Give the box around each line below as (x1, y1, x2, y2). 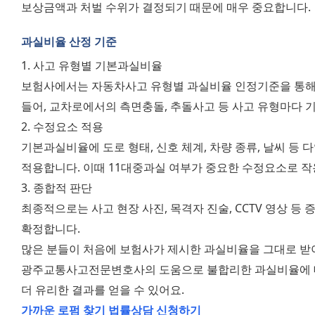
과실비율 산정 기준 (21, 34, 117, 50)
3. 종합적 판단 (21, 179, 95, 195)
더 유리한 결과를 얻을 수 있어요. (21, 281, 187, 297)
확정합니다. (21, 220, 83, 236)
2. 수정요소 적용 (21, 118, 106, 134)
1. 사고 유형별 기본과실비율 (21, 57, 165, 73)
